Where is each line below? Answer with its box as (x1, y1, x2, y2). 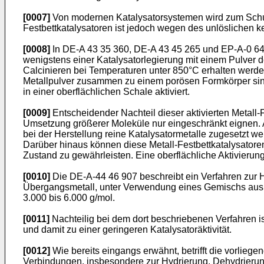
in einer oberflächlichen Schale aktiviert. (23, 87, 190, 97)
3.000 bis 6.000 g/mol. (23, 193, 115, 203)
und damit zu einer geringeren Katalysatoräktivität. (23, 225, 232, 235)
